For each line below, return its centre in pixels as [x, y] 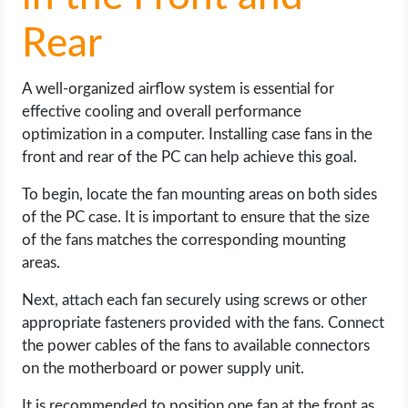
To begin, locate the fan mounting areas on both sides [200, 194]
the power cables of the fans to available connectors [196, 346]
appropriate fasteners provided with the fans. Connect [204, 323]
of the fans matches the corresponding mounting [184, 240]
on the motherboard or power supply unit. [163, 368]
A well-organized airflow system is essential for [178, 89]
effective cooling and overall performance [162, 112]
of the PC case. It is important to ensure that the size [196, 217]
